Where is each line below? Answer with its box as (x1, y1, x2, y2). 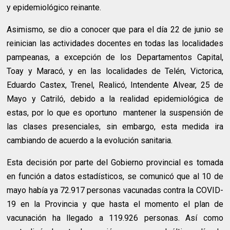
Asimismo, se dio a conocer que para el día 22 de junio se (7, 24, 223, 34)
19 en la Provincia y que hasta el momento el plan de (7, 199, 223, 209)
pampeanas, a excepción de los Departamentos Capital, (7, 52, 223, 62)
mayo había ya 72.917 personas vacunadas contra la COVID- (7, 185, 223, 195)
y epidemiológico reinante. (7, 2, 102, 12)
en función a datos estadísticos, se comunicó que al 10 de (7, 171, 223, 181)
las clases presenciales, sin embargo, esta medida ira (7, 121, 223, 131)
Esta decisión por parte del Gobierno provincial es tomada (7, 157, 223, 167)
